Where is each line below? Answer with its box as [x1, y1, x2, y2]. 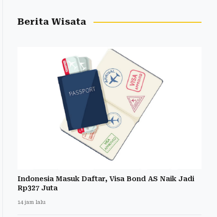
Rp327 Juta [17, 184, 58, 192]
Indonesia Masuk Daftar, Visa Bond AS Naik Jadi [17, 175, 194, 183]
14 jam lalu [17, 199, 46, 206]
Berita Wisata [17, 16, 86, 27]
